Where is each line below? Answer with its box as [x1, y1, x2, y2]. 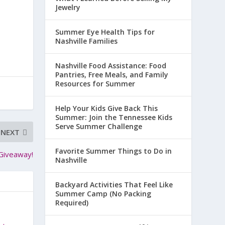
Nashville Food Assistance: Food [55, 61, 167, 70]
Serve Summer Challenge [55, 122, 143, 131]
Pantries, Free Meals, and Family [55, 70, 169, 79]
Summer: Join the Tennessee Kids [55, 113, 173, 122]
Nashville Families [55, 36, 118, 46]
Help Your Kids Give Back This [55, 103, 158, 113]
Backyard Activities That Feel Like [55, 180, 173, 189]
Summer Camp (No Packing [55, 189, 152, 198]
